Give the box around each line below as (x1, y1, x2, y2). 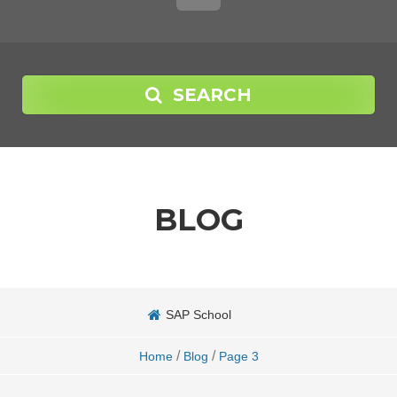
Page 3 (218, 349, 259, 363)
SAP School (166, 307, 231, 322)
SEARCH (173, 84, 252, 105)
